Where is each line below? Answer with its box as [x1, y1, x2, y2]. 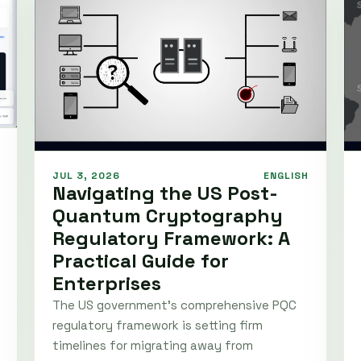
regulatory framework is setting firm [52, 317, 263, 333]
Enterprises [52, 270, 161, 296]
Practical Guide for [52, 247, 229, 273]
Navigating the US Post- [52, 180, 278, 205]
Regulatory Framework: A [52, 225, 290, 251]
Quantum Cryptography [52, 202, 283, 228]
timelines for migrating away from [52, 337, 253, 353]
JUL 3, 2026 [52, 168, 120, 182]
